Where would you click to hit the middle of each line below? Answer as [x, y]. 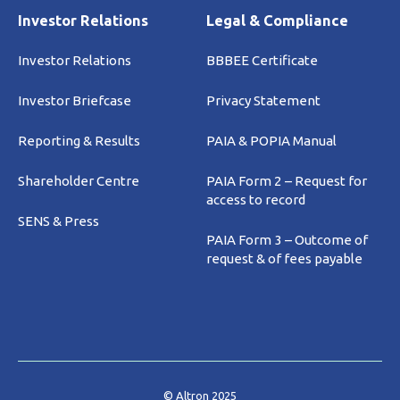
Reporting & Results [79, 141]
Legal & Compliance [277, 21]
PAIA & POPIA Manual [271, 141]
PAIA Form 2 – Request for [286, 181]
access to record [255, 200]
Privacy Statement [263, 101]
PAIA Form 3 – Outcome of [287, 240]
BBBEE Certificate [262, 61]
